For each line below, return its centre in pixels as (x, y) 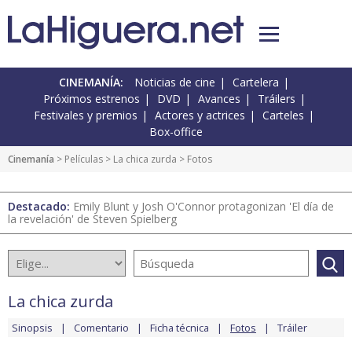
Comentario (101, 328)
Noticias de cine (175, 82)
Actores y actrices (200, 115)
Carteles (283, 115)
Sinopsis (32, 328)
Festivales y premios (86, 115)
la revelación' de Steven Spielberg (92, 219)
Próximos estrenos (91, 99)
